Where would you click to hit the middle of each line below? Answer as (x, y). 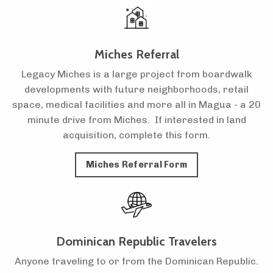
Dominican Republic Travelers (136, 242)
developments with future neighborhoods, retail (136, 90)
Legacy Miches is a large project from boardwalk (136, 74)
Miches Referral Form (136, 165)
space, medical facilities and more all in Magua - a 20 (136, 105)
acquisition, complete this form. (136, 135)
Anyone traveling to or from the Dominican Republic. (136, 261)
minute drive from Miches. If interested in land (136, 120)
